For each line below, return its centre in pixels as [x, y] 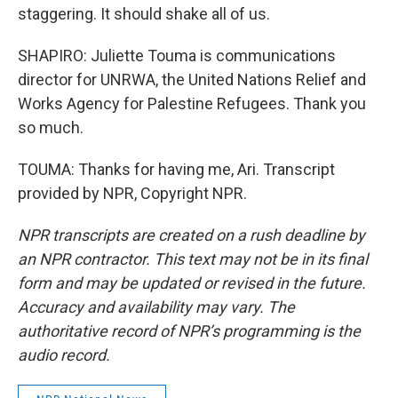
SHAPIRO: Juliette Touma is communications [177, 56]
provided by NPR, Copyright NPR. [132, 193]
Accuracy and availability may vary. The [156, 307]
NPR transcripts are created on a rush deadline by [191, 235]
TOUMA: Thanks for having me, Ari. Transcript [176, 169]
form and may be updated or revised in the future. [192, 283]
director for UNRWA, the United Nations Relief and [192, 80]
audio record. [64, 355]
